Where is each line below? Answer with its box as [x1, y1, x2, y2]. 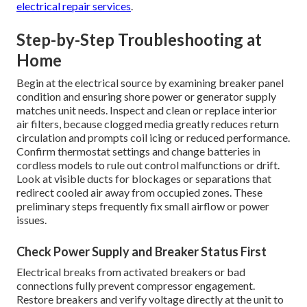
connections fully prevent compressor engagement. [16, 279, 255, 293]
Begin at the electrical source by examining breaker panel [16, 76, 284, 90]
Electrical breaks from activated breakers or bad [16, 265, 245, 279]
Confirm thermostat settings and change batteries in [16, 145, 260, 158]
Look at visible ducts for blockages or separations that [16, 172, 271, 186]
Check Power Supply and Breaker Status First [16, 244, 267, 260]
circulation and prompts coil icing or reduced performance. [16, 131, 290, 145]
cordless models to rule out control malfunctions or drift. [16, 158, 280, 172]
